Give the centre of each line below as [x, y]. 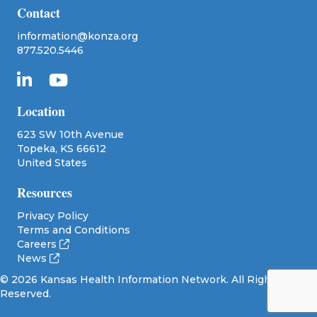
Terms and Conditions [74, 230]
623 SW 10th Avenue [70, 134]
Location [41, 111]
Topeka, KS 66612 [62, 148]
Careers [38, 244]
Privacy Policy [53, 215]
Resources [45, 192]
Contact [39, 12]
